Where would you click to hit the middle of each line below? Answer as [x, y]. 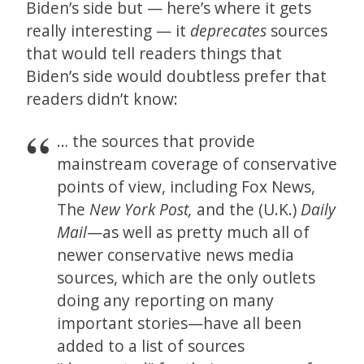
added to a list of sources [151, 346]
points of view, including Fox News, [186, 187]
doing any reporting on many [166, 301]
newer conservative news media [176, 255]
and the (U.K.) [247, 210]
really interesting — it [108, 31]
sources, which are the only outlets [186, 278]
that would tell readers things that [154, 54]
